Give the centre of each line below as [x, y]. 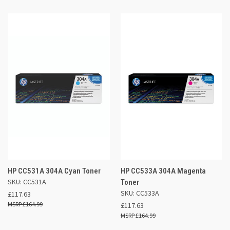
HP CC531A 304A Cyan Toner [54, 171]
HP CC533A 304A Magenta [163, 171]
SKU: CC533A [140, 193]
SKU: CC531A [27, 181]
